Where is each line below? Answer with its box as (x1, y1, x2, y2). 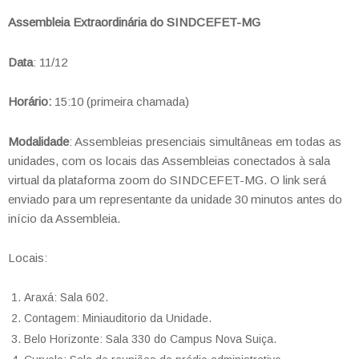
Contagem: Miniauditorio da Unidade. (24, 311, 212, 325)
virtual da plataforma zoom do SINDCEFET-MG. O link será (8, 172, 326, 187)
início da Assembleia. (8, 211, 120, 225)
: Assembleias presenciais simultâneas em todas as (69, 134, 341, 148)
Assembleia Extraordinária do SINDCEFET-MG (8, 15, 260, 29)
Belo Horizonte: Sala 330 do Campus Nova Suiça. (24, 332, 276, 345)
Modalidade (8, 134, 69, 148)
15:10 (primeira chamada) (51, 95, 189, 108)
